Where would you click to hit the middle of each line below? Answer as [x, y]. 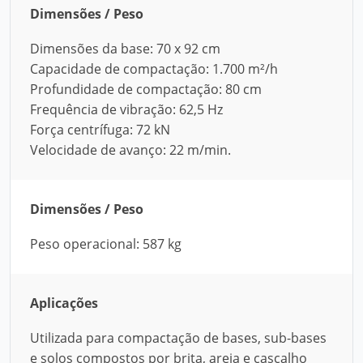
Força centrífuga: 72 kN [100, 130]
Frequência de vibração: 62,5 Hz [126, 109]
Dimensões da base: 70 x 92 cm [125, 49]
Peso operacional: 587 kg [106, 244]
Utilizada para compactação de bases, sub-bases [178, 338]
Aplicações [64, 303]
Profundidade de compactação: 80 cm [146, 89]
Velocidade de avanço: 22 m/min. [130, 150]
